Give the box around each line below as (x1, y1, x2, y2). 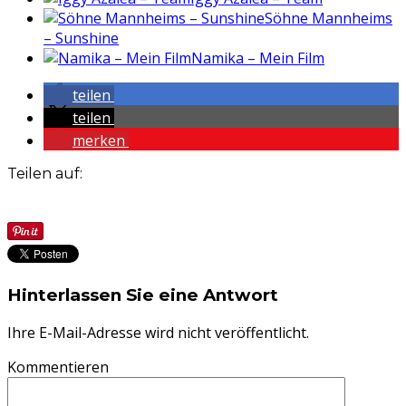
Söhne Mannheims (265, 8, 392, 29)
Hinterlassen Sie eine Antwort (7, 284, 278, 305)
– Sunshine (43, 28, 119, 49)
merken (72, 130, 125, 151)
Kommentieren (7, 356, 109, 377)
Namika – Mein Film (191, 48, 324, 69)
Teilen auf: (7, 165, 82, 183)
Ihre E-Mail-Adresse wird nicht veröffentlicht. (7, 322, 309, 343)
